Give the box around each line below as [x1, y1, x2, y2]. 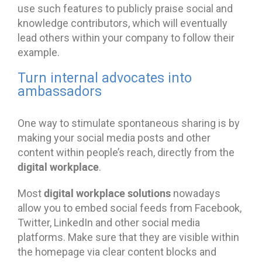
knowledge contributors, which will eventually [18, 16, 227, 29]
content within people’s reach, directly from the [18, 146, 235, 158]
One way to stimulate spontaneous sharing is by [18, 116, 240, 129]
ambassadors [18, 83, 102, 99]
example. [18, 46, 60, 58]
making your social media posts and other [18, 131, 211, 144]
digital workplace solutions [44, 185, 171, 200]
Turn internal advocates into [18, 70, 192, 86]
